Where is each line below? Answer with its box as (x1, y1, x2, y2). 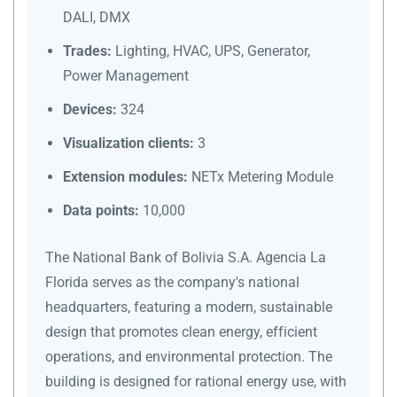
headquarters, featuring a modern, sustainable (45, 298, 332, 315)
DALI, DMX (63, 8, 130, 26)
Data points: (63, 201, 139, 219)
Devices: (63, 100, 117, 118)
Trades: (63, 42, 112, 59)
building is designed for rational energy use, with (45, 372, 346, 390)
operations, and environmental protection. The (45, 347, 332, 365)
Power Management (63, 66, 189, 84)
